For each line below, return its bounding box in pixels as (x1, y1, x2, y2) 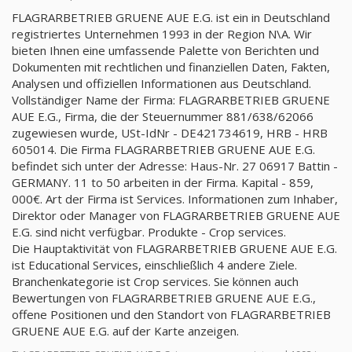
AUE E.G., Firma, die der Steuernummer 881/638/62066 (12, 108, 313, 124)
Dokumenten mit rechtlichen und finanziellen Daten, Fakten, (12, 59, 330, 75)
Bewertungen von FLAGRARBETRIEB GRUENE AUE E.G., (12, 290, 316, 306)
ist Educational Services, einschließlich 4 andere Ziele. (12, 257, 297, 273)
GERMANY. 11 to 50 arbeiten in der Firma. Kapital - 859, (12, 174, 313, 190)
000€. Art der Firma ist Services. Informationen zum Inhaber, (12, 191, 338, 207)
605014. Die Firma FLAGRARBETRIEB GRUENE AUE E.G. (12, 141, 315, 157)
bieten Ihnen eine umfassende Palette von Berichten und (12, 42, 319, 58)
